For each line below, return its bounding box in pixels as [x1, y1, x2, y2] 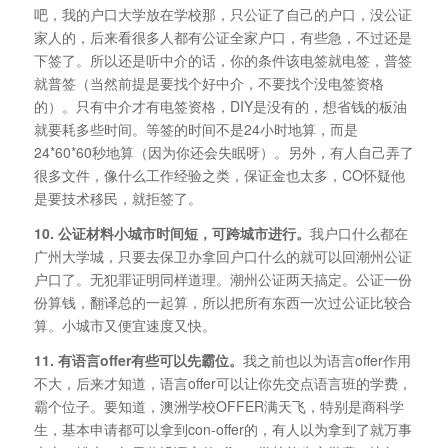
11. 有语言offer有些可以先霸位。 [33, 349, 243, 370]
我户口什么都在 [309, 222, 408, 243]
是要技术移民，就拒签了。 [33, 187, 202, 208]
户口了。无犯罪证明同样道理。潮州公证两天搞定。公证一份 [33, 268, 412, 289]
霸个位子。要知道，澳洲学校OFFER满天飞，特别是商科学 [33, 395, 404, 416]
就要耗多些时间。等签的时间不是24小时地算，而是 [33, 118, 358, 139]
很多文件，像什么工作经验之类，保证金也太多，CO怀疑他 [33, 164, 405, 185]
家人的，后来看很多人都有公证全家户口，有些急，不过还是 [33, 26, 412, 47]
